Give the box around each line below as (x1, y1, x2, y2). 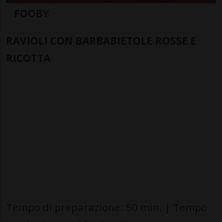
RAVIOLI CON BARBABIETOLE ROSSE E (6, 34, 196, 48)
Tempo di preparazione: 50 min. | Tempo (6, 200, 207, 214)
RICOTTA (6, 51, 51, 65)
